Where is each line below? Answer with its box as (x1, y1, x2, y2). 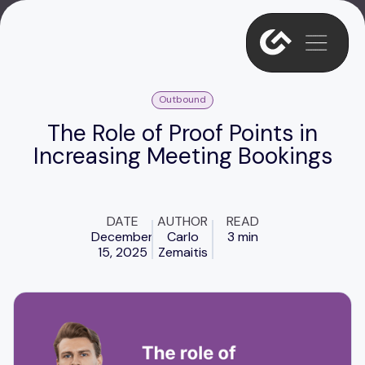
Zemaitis (157, 243, 208, 261)
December (91, 227, 153, 245)
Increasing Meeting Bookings (33, 140, 332, 171)
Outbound (159, 93, 206, 107)
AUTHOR (157, 212, 208, 230)
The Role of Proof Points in (47, 117, 318, 148)
